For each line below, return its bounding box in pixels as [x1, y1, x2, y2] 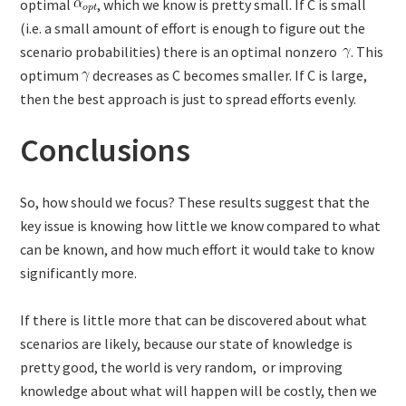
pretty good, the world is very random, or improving [20, 358, 343, 377]
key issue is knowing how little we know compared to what [20, 217, 382, 236]
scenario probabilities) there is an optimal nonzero [20, 43, 343, 62]
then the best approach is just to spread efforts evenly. [20, 90, 357, 109]
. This [351, 43, 384, 62]
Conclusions [20, 130, 191, 171]
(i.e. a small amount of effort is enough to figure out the [20, 19, 366, 38]
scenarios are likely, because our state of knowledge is [20, 334, 353, 353]
